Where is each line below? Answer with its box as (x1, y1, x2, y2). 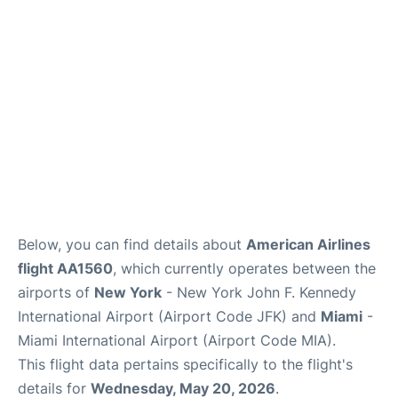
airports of (18, 283, 94, 301)
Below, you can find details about (18, 235, 246, 253)
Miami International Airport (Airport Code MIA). (18, 331, 336, 349)
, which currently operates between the (113, 259, 376, 277)
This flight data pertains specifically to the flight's (18, 355, 353, 373)
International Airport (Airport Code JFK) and (18, 307, 321, 325)
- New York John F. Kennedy (162, 283, 356, 301)
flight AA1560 (18, 259, 113, 277)
